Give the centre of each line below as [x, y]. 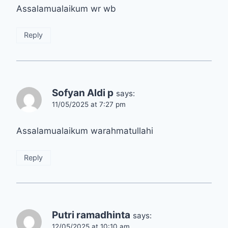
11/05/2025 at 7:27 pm [89, 104]
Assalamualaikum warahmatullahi [85, 131]
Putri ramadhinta [91, 215]
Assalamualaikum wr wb [66, 8]
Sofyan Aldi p [83, 93]
